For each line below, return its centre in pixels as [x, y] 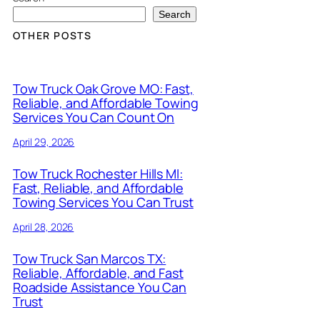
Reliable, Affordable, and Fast [98, 272]
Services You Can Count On [94, 117]
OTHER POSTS [52, 36]
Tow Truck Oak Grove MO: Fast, [103, 88]
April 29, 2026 [44, 141]
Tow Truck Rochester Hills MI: [97, 173]
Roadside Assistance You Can [100, 287]
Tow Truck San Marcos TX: [89, 258]
